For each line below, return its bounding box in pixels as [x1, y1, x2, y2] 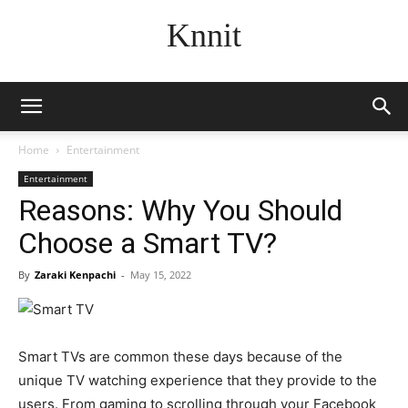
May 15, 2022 [130, 268, 191, 281]
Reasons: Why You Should [18, 193, 342, 228]
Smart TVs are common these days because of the [18, 348, 342, 365]
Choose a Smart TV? [18, 226, 277, 260]
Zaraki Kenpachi [35, 268, 116, 281]
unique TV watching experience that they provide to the [18, 372, 377, 389]
